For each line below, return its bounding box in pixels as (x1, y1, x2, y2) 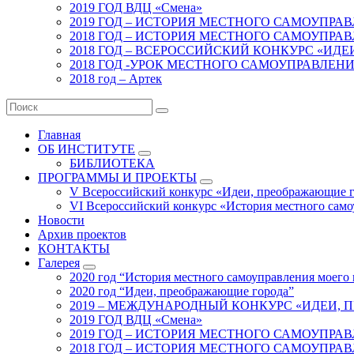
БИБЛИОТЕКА (70, 156, 155, 170)
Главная (38, 127, 81, 141)
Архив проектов (38, 227, 126, 241)
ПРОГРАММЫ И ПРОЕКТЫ (38, 170, 197, 184)
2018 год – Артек (70, 71, 162, 85)
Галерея (38, 255, 80, 269)
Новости (38, 213, 85, 227)
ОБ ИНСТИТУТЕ (38, 141, 135, 156)
